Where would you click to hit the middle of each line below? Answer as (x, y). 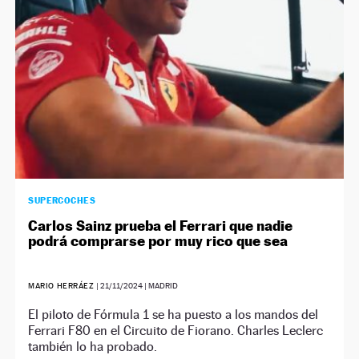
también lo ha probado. (93, 346)
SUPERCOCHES (62, 200)
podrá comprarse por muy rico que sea (158, 240)
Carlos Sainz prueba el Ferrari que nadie (161, 225)
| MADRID (160, 285)
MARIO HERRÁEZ (61, 285)
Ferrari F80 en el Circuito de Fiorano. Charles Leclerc (176, 330)
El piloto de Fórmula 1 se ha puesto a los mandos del (173, 314)
